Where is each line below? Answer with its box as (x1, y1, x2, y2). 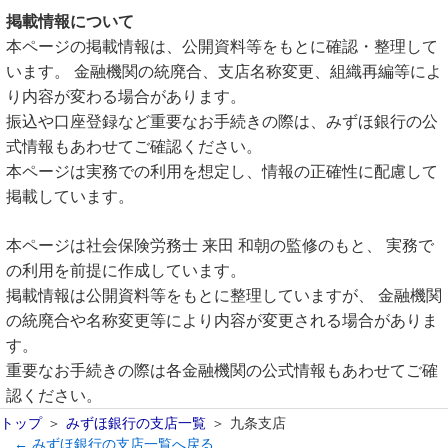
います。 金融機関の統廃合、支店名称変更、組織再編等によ (6, 63, 442, 80)
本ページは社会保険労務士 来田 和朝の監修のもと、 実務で (6, 237, 434, 254)
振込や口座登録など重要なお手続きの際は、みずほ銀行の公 (6, 113, 438, 130)
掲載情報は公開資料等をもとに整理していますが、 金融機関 (6, 287, 442, 304)
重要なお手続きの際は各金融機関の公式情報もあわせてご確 (6, 362, 438, 379)
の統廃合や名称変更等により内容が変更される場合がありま (6, 312, 438, 329)
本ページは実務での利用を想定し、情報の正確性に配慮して (6, 163, 438, 180)
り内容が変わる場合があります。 (6, 88, 246, 105)
